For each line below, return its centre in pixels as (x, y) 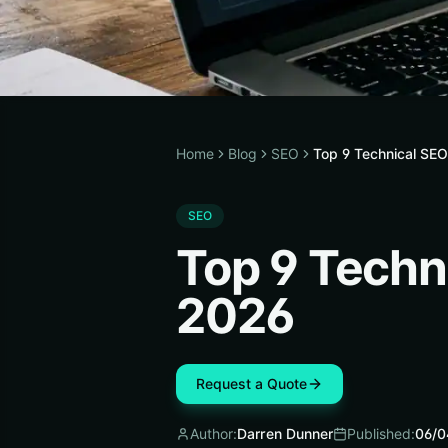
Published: (381, 433)
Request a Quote (251, 383)
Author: (213, 433)
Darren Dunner (285, 433)
